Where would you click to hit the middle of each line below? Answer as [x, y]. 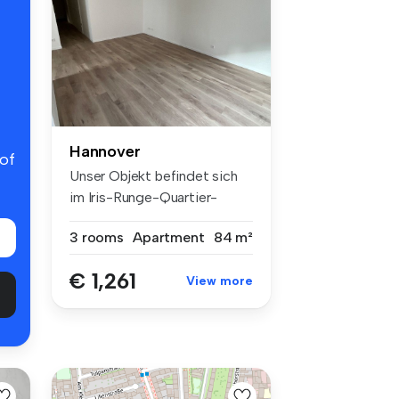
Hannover [105, 151]
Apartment [169, 237]
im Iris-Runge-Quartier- [144, 197]
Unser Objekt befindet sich [154, 175]
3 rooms [97, 237]
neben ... [94, 218]
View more [220, 281]
